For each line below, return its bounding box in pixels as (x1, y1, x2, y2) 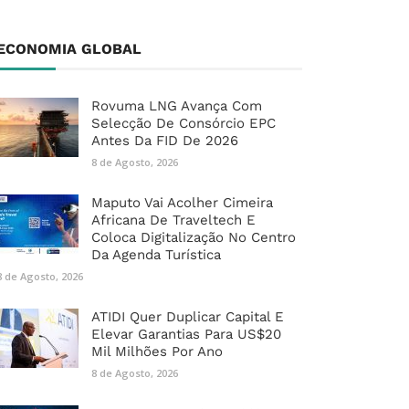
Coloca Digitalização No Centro (91, 229, 296, 246)
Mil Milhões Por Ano (91, 343, 223, 361)
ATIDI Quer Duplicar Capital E (91, 309, 284, 326)
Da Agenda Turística (91, 246, 221, 264)
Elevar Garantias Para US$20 (91, 326, 281, 343)
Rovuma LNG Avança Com (91, 98, 262, 115)
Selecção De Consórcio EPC (91, 115, 276, 132)
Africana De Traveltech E (91, 212, 256, 229)
